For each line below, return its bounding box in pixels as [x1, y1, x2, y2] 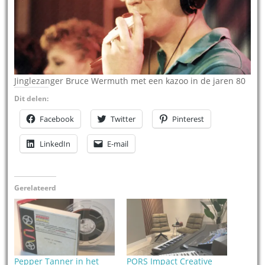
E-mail [107, 138, 129, 149]
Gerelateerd [14, 182, 57, 193]
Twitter [111, 113, 136, 124]
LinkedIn [40, 138, 71, 149]
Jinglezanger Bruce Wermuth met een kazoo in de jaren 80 [14, 75, 246, 86]
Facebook [40, 113, 75, 124]
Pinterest [172, 113, 205, 124]
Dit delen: [14, 93, 49, 104]
